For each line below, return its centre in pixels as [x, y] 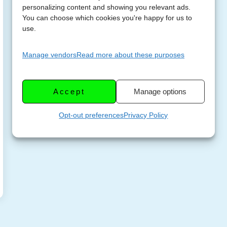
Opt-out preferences [91, 115]
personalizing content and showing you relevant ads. [106, 7]
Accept [69, 91]
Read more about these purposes [130, 55]
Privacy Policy [146, 115]
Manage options [160, 91]
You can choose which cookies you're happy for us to [107, 18]
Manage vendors [49, 55]
